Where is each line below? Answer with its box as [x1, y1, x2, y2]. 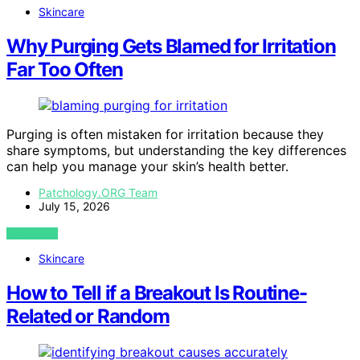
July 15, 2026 [39, 198, 110, 213]
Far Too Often [6, 57, 123, 81]
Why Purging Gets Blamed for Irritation [6, 34, 336, 58]
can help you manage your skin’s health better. [6, 157, 288, 174]
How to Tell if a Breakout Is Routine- [6, 280, 307, 305]
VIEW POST [6, 227, 59, 239]
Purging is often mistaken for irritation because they [6, 125, 324, 142]
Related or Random [6, 304, 170, 328]
